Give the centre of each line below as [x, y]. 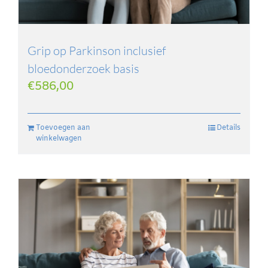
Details [229, 128]
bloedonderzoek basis [83, 68]
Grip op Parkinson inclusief [97, 50]
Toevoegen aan [63, 128]
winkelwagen [59, 138]
